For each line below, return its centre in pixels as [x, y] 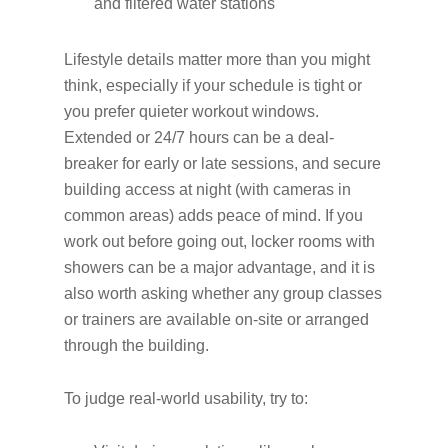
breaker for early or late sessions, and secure [222, 163]
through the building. [136, 345]
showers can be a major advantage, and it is [219, 267]
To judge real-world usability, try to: [186, 398]
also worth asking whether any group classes [223, 293]
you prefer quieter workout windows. [191, 111]
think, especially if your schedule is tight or [213, 85]
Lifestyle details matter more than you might [217, 59]
